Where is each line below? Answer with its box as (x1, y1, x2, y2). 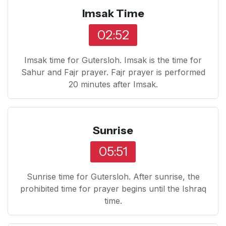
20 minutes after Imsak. (68, 79, 158, 89)
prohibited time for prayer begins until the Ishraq (20, 184, 206, 194)
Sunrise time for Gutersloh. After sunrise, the (26, 172, 200, 182)
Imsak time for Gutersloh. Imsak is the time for (24, 54, 202, 65)
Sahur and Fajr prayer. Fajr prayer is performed (21, 67, 205, 77)
